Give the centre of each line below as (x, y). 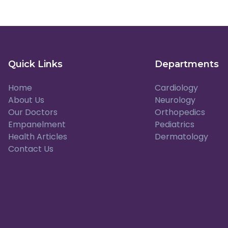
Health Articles (38, 137)
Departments (187, 64)
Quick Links (35, 64)
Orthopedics (180, 112)
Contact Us (31, 149)
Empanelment (37, 125)
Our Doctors (33, 112)
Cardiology (176, 88)
